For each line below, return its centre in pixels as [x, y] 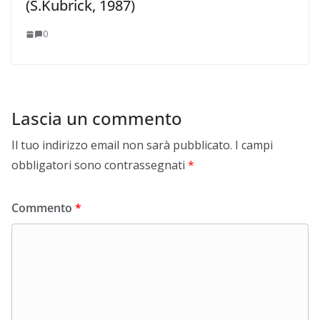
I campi [254, 145]
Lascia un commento [97, 119]
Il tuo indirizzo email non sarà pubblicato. [122, 145]
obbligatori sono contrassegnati [100, 165]
